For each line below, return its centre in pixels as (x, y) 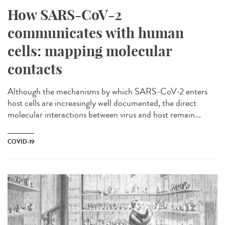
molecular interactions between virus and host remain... (104, 115)
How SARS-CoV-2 (65, 15)
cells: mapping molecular (90, 51)
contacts (35, 69)
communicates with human (96, 33)
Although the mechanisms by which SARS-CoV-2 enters (107, 92)
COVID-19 (21, 142)
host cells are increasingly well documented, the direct (102, 103)
